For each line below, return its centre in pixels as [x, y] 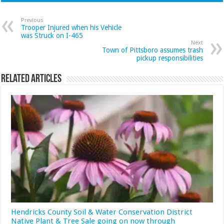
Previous [32, 20]
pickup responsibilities [169, 58]
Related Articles [31, 79]
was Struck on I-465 [52, 35]
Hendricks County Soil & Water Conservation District [102, 212]
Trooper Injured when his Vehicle [71, 27]
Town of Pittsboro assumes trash [152, 50]
